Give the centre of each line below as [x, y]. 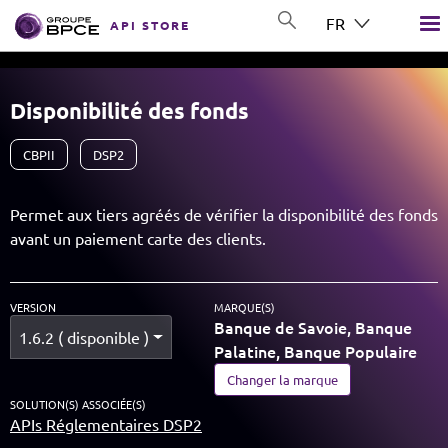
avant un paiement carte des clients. [138, 238]
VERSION [33, 307]
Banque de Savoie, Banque [313, 327]
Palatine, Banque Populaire [315, 351]
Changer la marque [282, 379]
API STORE [150, 25]
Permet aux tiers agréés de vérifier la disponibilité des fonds [224, 214]
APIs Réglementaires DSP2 [106, 424]
